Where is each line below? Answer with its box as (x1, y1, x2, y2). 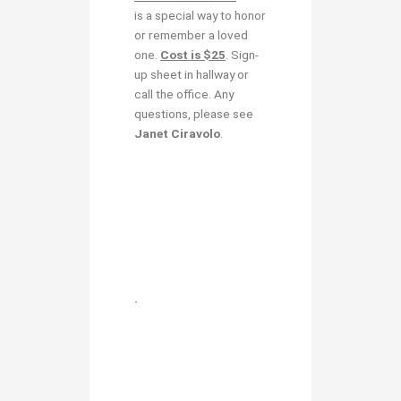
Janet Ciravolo (134, 126, 220, 141)
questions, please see (134, 107, 253, 122)
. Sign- (226, 47, 259, 63)
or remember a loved (134, 28, 248, 43)
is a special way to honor (134, 8, 266, 23)
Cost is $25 (160, 47, 226, 63)
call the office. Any (134, 87, 234, 102)
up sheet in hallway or (134, 67, 249, 82)
